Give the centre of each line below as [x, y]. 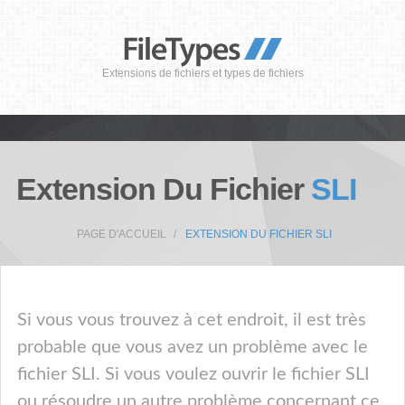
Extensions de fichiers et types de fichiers [202, 73]
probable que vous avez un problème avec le [193, 347]
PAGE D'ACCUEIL [122, 234]
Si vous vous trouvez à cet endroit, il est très [192, 320]
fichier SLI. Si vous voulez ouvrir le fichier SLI [193, 374]
